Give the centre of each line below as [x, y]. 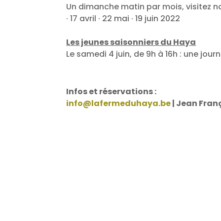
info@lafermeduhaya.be [119, 104]
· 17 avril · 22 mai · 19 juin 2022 [123, 19]
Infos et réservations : [112, 92]
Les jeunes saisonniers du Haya [131, 42]
